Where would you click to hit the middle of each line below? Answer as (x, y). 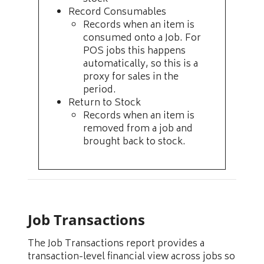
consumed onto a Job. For (142, 38)
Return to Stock (104, 103)
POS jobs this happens (134, 51)
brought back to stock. (134, 142)
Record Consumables (117, 12)
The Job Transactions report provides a (116, 244)
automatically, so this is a (140, 64)
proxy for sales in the (131, 77)
